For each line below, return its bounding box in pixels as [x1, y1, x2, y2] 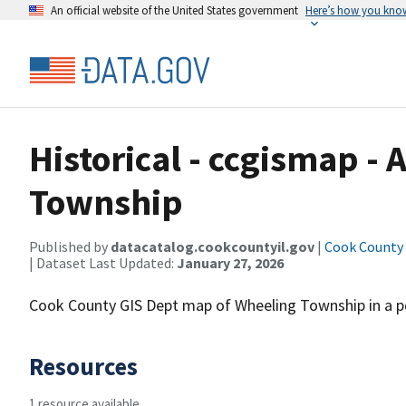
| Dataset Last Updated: [29, 254, 177, 272]
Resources [29, 351, 138, 382]
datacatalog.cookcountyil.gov [111, 237, 314, 256]
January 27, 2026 [177, 254, 284, 272]
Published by [29, 237, 111, 256]
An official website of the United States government [51, 3, 298, 17]
